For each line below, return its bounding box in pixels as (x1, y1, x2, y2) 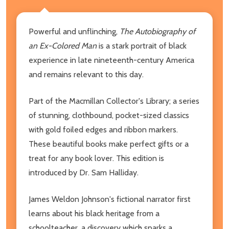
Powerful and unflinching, (29, 26, 120, 36)
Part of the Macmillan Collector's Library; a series (29, 96, 199, 106)
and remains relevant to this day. (29, 69, 144, 79)
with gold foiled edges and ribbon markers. (29, 124, 178, 134)
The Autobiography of (120, 26, 195, 36)
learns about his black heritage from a (29, 208, 159, 218)
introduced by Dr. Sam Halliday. (29, 167, 139, 177)
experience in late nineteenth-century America (29, 55, 194, 65)
